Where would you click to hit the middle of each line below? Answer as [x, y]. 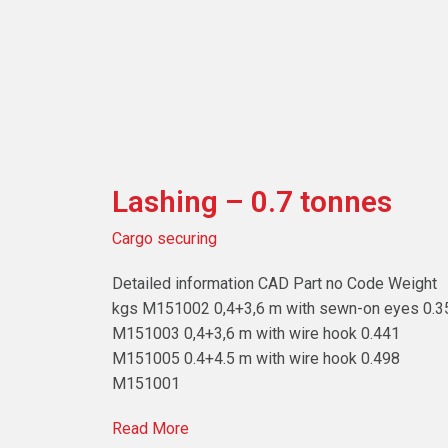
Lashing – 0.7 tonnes [252, 202]
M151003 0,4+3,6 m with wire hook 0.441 [256, 334]
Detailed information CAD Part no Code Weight [274, 284]
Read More [150, 429]
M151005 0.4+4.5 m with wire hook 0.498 [256, 359]
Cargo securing [164, 239]
